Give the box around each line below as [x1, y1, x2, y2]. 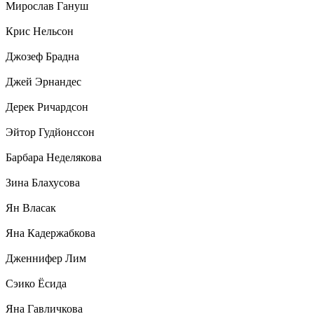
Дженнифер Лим [6, 252, 86, 265]
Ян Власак [6, 202, 56, 214]
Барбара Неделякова [6, 151, 102, 164]
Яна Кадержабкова [6, 227, 95, 240]
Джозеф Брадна [6, 50, 79, 63]
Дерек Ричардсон [6, 101, 88, 114]
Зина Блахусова [6, 177, 80, 189]
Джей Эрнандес [6, 76, 81, 88]
